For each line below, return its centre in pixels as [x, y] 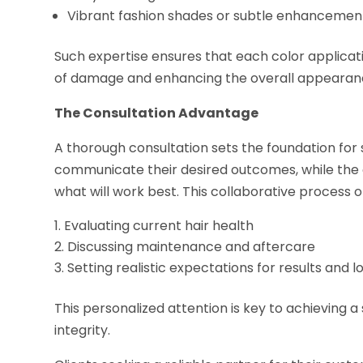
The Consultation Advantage [157, 113]
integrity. [83, 331]
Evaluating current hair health [159, 226]
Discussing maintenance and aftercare [192, 247]
